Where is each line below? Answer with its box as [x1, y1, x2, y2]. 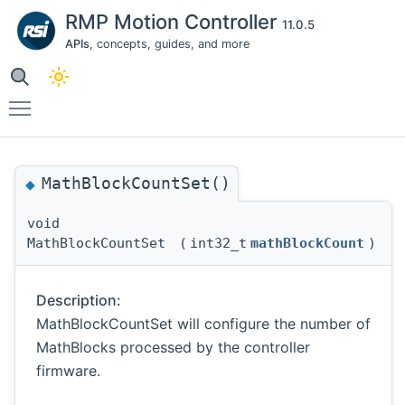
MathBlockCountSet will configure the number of [36, 315, 371, 334]
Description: [36, 291, 121, 310]
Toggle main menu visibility [40, 91, 226, 109]
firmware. [36, 362, 100, 381]
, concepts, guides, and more [89, 37, 250, 51]
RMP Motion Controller [65, 10, 282, 33]
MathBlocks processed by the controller [36, 338, 310, 357]
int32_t [190, 235, 247, 252]
